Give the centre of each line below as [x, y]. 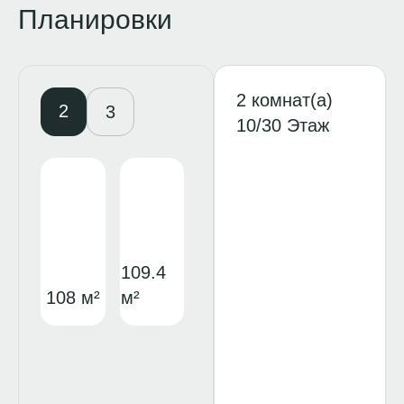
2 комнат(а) [285, 100]
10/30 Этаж [283, 125]
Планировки [95, 19]
